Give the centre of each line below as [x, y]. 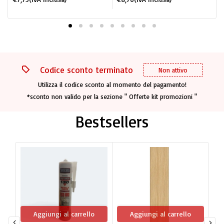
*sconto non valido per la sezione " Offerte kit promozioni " [112, 97]
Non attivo [173, 70]
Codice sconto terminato [86, 70]
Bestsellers [112, 122]
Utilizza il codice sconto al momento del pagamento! [112, 85]
